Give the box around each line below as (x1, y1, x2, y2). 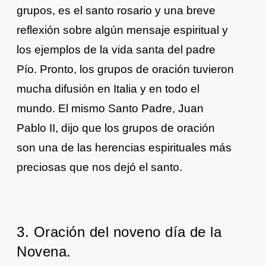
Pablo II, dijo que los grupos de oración (17, 121, 216, 134)
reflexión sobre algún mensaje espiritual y (17, 23, 229, 36)
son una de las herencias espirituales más (17, 141, 232, 154)
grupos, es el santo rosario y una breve (17, 4, 216, 17)
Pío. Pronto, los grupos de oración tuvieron (17, 62, 235, 75)
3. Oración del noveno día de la (17, 223, 222, 240)
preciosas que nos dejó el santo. (17, 160, 183, 173)
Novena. (17, 243, 71, 259)
